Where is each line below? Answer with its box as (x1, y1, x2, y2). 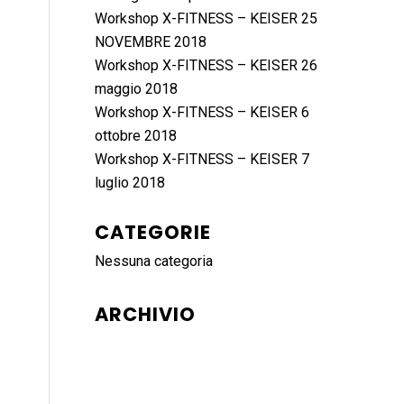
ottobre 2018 (95, 127, 178, 144)
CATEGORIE (95, 219, 212, 245)
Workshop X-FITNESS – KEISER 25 (95, 10, 318, 27)
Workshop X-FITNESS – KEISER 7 (95, 151, 310, 168)
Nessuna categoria (95, 252, 214, 270)
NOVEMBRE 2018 (95, 33, 207, 50)
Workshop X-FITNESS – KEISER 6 (95, 104, 310, 121)
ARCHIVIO (95, 301, 197, 327)
